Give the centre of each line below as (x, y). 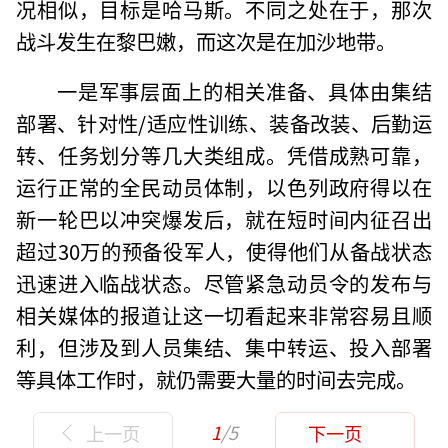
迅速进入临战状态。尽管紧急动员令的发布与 (224, 282)
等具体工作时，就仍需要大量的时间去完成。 (216, 378)
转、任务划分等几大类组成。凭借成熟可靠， (224, 154)
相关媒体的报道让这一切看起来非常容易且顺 (224, 314)
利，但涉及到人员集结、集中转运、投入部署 (224, 346)
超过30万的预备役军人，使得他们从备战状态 (224, 250)
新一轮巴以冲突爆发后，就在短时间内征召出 (224, 218)
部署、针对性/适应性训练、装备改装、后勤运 (224, 122)
